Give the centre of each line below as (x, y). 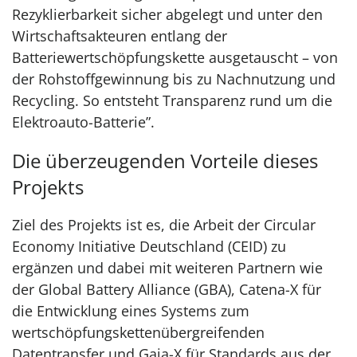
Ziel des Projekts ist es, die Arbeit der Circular (164, 225)
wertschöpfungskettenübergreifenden (138, 332)
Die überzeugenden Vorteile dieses (165, 161)
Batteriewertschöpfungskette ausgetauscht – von (175, 57)
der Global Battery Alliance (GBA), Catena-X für (167, 289)
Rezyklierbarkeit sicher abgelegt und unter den (167, 14)
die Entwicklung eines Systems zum (131, 311)
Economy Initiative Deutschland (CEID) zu (149, 246)
